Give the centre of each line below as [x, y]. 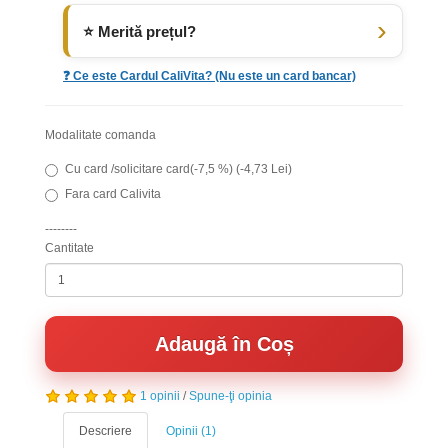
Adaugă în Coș [224, 344]
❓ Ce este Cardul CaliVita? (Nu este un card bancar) [209, 76]
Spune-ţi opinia [230, 396]
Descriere [105, 431]
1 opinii [160, 396]
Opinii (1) [191, 431]
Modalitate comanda [100, 135]
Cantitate [69, 248]
